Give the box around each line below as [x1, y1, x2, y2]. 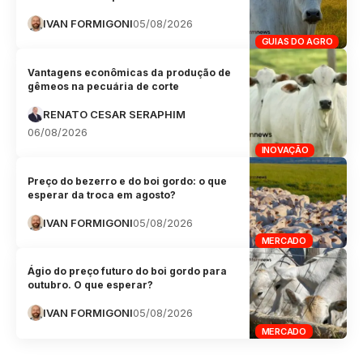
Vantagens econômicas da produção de [28, 66, 232, 79]
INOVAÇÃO [261, 143, 309, 156]
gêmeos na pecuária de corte [28, 79, 180, 92]
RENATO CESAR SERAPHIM [43, 107, 186, 121]
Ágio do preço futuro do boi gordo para [28, 265, 228, 278]
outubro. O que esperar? [28, 279, 154, 292]
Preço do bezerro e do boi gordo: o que [28, 174, 228, 187]
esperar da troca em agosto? [28, 188, 177, 201]
